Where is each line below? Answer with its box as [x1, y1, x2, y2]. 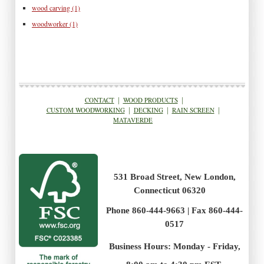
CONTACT [84, 95, 114, 105]
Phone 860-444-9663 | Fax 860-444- [106, 206, 243, 216]
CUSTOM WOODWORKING [46, 105, 125, 115]
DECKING [133, 105, 163, 115]
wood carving [32, 4, 72, 13]
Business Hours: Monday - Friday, [108, 242, 240, 252]
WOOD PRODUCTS [123, 95, 178, 105]
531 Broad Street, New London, [113, 172, 236, 182]
